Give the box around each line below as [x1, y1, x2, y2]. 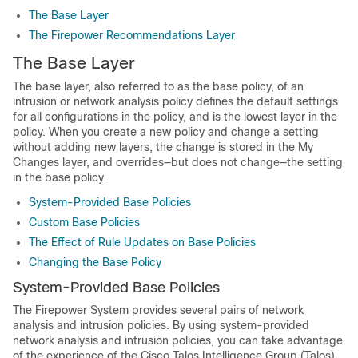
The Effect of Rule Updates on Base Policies [29, 236, 256, 249]
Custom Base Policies [29, 216, 140, 229]
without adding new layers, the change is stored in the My [13, 141, 313, 153]
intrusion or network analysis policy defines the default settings [13, 95, 338, 108]
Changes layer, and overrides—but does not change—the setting [13, 156, 343, 169]
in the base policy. [13, 171, 106, 184]
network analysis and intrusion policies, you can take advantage [13, 334, 343, 347]
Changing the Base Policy [29, 256, 161, 268]
